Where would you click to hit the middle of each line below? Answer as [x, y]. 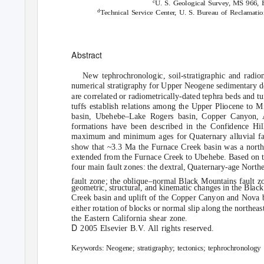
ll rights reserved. [184, 228]
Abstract [87, 55]
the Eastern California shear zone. [129, 218]
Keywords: [89, 248]
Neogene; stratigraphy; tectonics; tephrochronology [184, 248]
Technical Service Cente [137, 12]
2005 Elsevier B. [109, 228]
